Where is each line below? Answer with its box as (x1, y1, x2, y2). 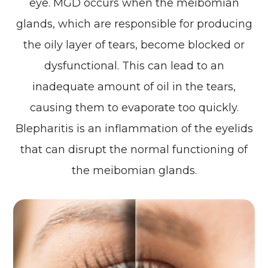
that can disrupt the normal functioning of (20, 143, 248, 157)
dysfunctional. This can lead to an (44, 59, 224, 73)
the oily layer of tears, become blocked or (23, 38, 245, 52)
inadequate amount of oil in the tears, (32, 80, 236, 94)
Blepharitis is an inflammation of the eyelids (15, 122, 253, 136)
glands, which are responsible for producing (16, 17, 252, 31)
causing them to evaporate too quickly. (29, 101, 239, 115)
